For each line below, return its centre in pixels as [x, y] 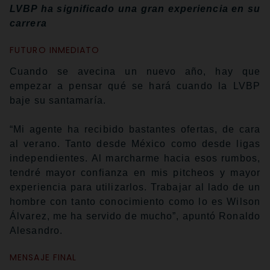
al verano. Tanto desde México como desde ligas [135, 144]
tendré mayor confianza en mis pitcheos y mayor [135, 173]
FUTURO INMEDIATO [55, 50]
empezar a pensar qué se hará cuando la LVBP [135, 86]
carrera [28, 23]
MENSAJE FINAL [43, 257]
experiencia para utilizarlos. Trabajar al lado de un [135, 187]
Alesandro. [36, 231]
